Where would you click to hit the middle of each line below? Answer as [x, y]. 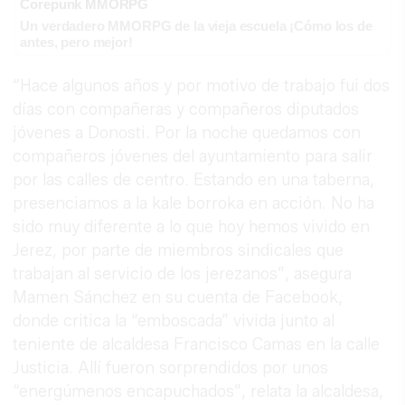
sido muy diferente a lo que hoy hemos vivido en [192, 226]
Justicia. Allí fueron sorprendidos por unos [171, 367]
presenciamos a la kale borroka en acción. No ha [194, 203]
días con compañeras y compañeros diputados [186, 109]
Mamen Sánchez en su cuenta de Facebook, [178, 297]
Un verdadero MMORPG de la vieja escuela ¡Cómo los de [196, 25]
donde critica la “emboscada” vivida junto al [174, 320]
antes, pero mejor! [76, 42]
